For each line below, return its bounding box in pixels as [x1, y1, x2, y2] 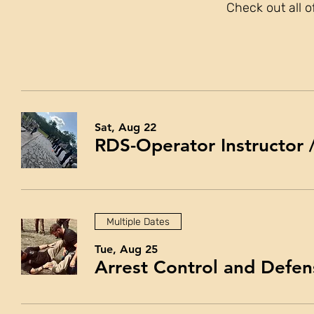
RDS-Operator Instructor [95, 135, 303, 156]
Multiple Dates [107, 215, 170, 228]
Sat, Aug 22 [95, 121, 156, 134]
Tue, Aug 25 [95, 243, 158, 256]
